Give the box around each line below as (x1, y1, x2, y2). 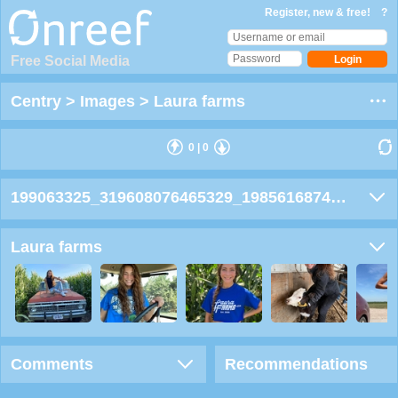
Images (80, 92, 139, 110)
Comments (11, 355, 93, 374)
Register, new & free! (265, 6, 373, 19)
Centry (11, 92, 66, 110)
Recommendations (225, 355, 368, 374)
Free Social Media (11, 53, 130, 68)
